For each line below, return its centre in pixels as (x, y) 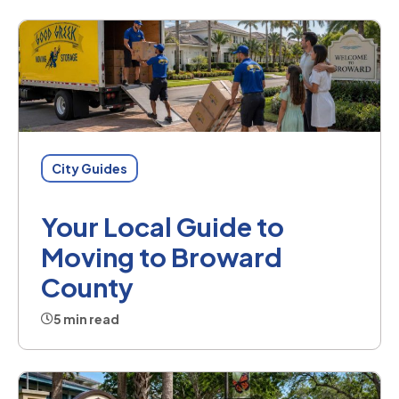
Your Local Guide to (163, 227)
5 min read (86, 319)
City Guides (90, 169)
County (87, 287)
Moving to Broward (162, 257)
